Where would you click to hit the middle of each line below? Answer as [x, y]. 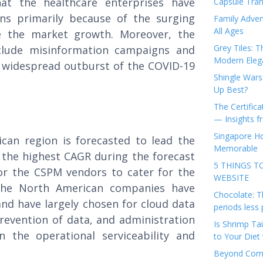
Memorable [236, 148]
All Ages [229, 31]
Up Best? [231, 90]
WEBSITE [232, 178]
